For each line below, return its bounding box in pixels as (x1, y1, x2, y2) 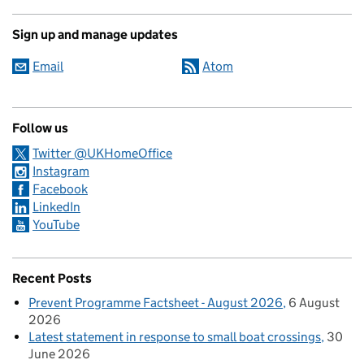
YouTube (32, 217, 80, 232)
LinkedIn (32, 199, 80, 214)
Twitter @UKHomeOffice (32, 145, 172, 161)
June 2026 (28, 346, 90, 362)
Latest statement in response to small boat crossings (28, 329, 321, 344)
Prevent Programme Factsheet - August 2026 (28, 295, 283, 310)
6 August (288, 295, 340, 310)
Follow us (12, 120, 68, 136)
